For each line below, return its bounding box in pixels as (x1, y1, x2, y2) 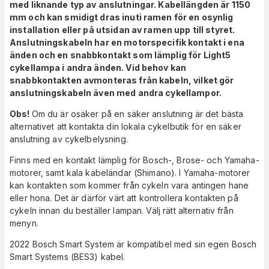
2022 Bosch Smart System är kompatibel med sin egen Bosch (10, 239, 257, 250)
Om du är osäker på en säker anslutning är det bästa (31, 109, 244, 119)
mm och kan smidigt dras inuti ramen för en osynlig (10, 12, 234, 23)
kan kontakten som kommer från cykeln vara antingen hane (10, 180, 249, 191)
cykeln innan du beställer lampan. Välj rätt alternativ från (10, 205, 234, 216)
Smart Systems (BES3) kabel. (10, 252, 125, 262)
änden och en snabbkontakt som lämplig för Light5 (10, 50, 231, 61)
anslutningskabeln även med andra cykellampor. (10, 88, 222, 98)
